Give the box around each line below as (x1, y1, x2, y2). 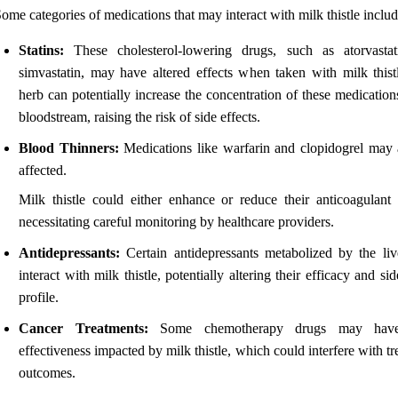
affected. (19, 162, 67, 178)
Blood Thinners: (19, 139, 119, 155)
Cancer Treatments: (19, 320, 148, 336)
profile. (19, 289, 59, 305)
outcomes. (19, 364, 76, 380)
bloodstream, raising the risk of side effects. (19, 108, 260, 124)
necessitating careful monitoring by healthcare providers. (19, 213, 334, 229)
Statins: (19, 42, 64, 58)
